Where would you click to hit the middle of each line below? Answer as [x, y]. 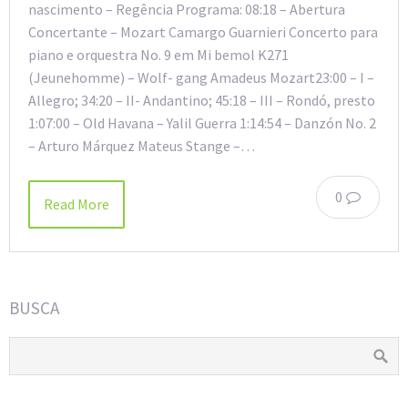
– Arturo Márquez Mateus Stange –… [142, 146]
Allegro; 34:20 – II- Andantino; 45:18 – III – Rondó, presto [202, 101]
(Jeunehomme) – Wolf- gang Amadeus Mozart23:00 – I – [201, 78]
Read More [76, 204]
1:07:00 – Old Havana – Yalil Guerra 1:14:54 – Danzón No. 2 [202, 123]
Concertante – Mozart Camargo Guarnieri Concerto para [203, 32]
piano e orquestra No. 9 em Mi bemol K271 [158, 55]
